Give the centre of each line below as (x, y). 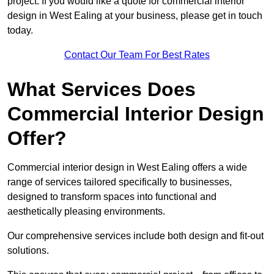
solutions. (28, 251)
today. (20, 31)
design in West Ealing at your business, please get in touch (135, 16)
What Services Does (102, 90)
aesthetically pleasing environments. (86, 212)
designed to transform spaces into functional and (112, 197)
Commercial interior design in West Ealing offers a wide (127, 168)
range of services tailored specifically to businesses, (120, 182)
